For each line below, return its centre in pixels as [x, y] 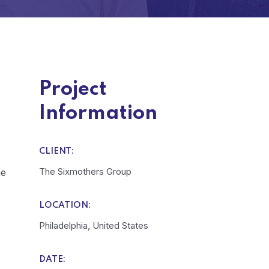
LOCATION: [65, 205]
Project [73, 89]
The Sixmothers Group [85, 171]
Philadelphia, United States [93, 225]
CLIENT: [56, 151]
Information [98, 113]
